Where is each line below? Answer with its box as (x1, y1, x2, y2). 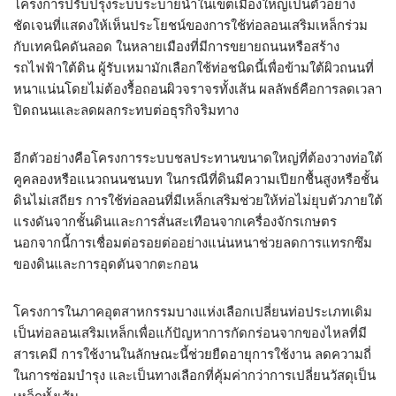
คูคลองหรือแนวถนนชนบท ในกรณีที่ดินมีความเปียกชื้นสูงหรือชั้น (13, 171, 378, 187)
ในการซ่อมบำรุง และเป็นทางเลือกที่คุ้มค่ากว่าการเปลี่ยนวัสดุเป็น (13, 368, 376, 383)
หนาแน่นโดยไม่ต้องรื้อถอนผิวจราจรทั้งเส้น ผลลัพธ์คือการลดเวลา (13, 81, 382, 96)
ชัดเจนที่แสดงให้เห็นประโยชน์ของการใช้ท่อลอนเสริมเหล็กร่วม (13, 18, 368, 33)
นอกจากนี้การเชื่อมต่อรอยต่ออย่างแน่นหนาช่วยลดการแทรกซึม (13, 235, 372, 250)
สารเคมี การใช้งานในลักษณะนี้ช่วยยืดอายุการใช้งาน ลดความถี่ (13, 346, 371, 362)
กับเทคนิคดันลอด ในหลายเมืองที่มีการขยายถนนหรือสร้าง (13, 39, 339, 54)
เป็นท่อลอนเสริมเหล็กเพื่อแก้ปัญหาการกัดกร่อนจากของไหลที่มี (13, 325, 367, 340)
